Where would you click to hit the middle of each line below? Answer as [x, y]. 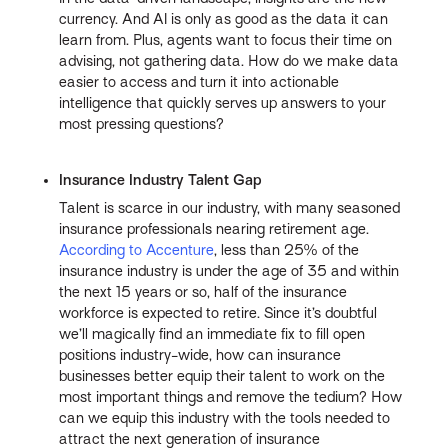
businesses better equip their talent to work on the [222, 376]
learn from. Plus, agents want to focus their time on [226, 40]
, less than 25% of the [287, 250]
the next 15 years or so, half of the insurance [203, 292]
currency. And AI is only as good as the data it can [224, 19]
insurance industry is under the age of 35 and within [229, 271]
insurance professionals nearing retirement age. [214, 229]
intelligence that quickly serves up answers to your [223, 103]
